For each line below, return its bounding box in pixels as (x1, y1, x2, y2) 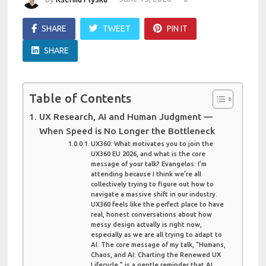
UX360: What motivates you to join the (91, 140, 214, 147)
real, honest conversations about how (91, 210, 213, 218)
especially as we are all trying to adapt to (91, 230, 223, 238)
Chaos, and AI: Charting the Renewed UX (91, 251, 221, 258)
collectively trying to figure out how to (91, 180, 214, 188)
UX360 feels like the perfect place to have (91, 200, 224, 208)
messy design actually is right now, (91, 220, 202, 228)
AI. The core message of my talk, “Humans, (91, 240, 226, 248)
